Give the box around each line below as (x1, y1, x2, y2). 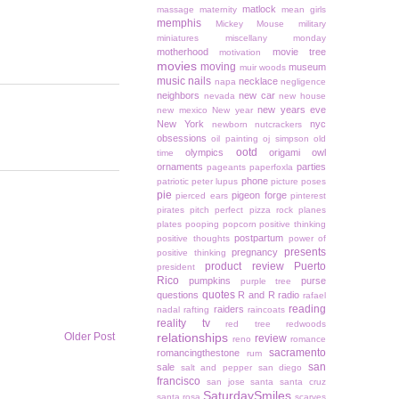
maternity (199, 4, 237, 15)
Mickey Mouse (215, 19, 285, 29)
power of (288, 233, 326, 244)
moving (200, 61, 237, 74)
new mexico (157, 105, 208, 116)
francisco (157, 375, 200, 388)
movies (157, 59, 197, 74)
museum (289, 61, 326, 73)
